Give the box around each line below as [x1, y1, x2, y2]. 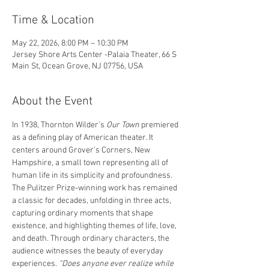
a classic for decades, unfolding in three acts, [12, 196, 173, 206]
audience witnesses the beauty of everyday [12, 246, 165, 256]
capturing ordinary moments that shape [12, 208, 155, 219]
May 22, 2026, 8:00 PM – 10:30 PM [12, 38, 128, 49]
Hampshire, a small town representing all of [12, 158, 170, 168]
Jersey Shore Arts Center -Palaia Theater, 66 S [12, 50, 177, 60]
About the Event [12, 94, 92, 109]
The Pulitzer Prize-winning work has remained [12, 183, 179, 193]
